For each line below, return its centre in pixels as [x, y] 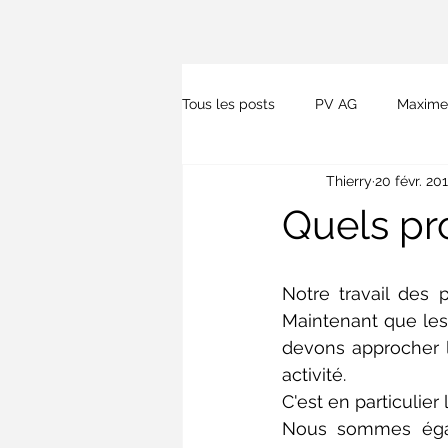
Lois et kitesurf [353, 183]
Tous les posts [228, 103]
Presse [244, 183]
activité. [316, 374]
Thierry [349, 180]
